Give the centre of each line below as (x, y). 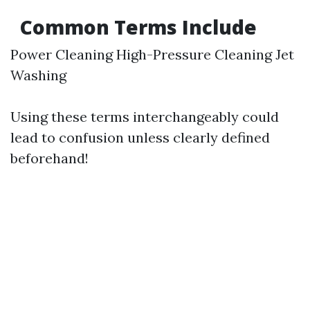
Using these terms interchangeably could (145, 117)
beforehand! (49, 158)
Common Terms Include (136, 27)
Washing (38, 75)
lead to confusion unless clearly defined (140, 137)
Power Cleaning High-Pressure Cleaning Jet (152, 54)
